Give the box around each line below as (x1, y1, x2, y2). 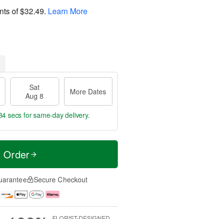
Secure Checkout (33, 175, 88, 184)
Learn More (48, 5, 88, 17)
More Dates (70, 87, 107, 96)
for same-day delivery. (22, 110, 90, 120)
